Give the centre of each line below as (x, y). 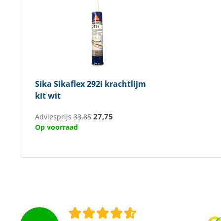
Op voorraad (56, 127)
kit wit (48, 95)
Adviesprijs (54, 117)
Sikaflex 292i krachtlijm (99, 84)
